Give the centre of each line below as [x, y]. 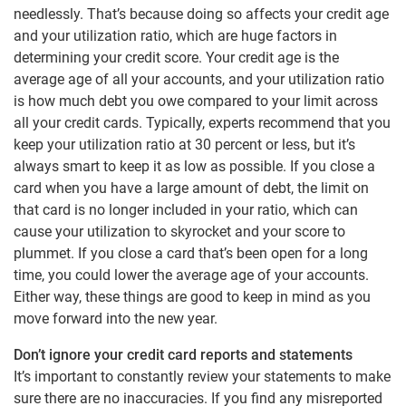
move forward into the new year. [116, 318]
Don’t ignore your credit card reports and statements [183, 354]
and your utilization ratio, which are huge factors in [175, 35]
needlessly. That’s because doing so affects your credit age [201, 14]
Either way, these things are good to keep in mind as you [192, 296]
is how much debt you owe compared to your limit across [196, 101]
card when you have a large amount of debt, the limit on [191, 188]
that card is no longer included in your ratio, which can [186, 209]
